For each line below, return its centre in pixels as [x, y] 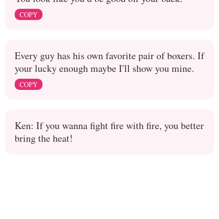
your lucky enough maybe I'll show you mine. [104, 68]
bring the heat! [44, 138]
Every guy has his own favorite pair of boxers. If [109, 55]
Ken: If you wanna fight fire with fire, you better [109, 125]
